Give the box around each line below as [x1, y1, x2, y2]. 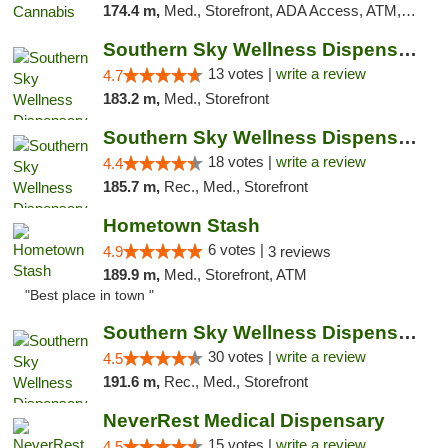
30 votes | [207, 348, 276, 365]
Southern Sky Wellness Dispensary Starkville [397, 322, 417, 343]
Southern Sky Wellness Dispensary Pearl [397, 39, 417, 60]
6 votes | [207, 241, 268, 258]
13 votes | [207, 65, 276, 82]
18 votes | [207, 153, 276, 170]
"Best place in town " [25, 288, 154, 303]
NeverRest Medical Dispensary [102, 410, 385, 431]
